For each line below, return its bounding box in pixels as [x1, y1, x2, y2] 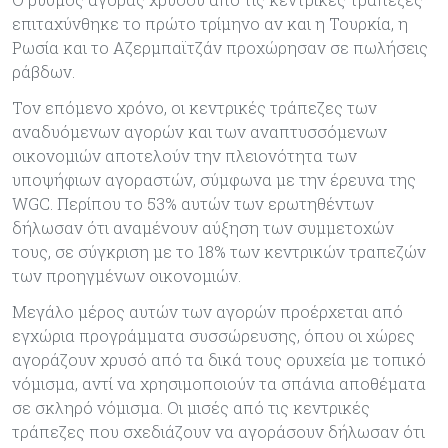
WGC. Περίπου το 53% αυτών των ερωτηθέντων [12, 192, 374, 214]
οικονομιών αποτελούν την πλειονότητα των [12, 144, 357, 166]
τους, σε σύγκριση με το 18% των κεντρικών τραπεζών [12, 240, 426, 262]
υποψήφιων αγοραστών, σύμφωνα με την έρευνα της [12, 168, 416, 190]
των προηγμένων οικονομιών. [12, 264, 241, 286]
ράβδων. [12, 60, 75, 82]
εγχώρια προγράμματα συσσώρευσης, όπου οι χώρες [12, 324, 415, 346]
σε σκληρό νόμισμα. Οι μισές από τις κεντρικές [12, 396, 370, 418]
